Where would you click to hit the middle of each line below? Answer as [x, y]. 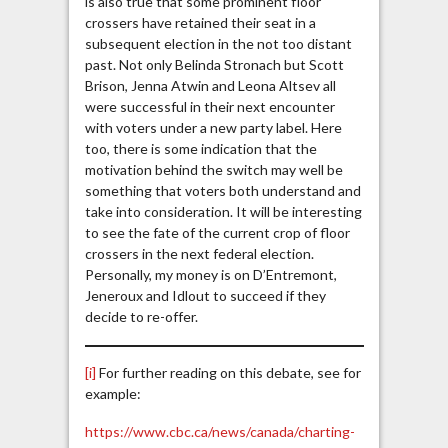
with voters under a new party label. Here [213, 128]
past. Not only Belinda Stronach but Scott [214, 65]
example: [112, 393]
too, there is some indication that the [200, 149]
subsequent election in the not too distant [218, 44]
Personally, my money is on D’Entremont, [210, 275]
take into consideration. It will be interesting [223, 212]
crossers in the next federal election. [199, 254]
